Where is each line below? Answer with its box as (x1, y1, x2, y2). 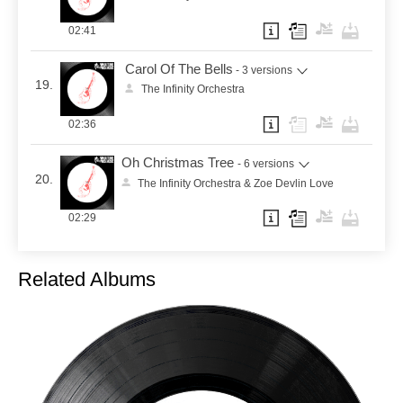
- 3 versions (236, 63, 293, 76)
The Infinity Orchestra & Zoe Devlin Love (138, 176, 335, 190)
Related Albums (18, 267, 156, 291)
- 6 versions (237, 157, 295, 171)
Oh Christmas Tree (121, 156, 235, 171)
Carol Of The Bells (124, 61, 233, 76)
